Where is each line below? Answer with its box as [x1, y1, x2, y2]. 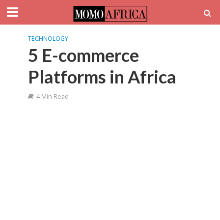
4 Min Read [36, 92, 69, 101]
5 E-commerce [27, 45, 139, 66]
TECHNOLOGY [27, 34, 68, 43]
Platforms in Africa [27, 66, 176, 87]
